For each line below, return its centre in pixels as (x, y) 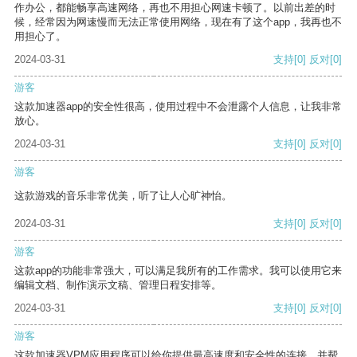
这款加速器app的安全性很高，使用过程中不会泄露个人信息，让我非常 (178, 107)
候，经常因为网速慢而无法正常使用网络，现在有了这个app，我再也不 (178, 22)
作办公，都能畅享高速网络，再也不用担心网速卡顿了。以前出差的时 (175, 8)
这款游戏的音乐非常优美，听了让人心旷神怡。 (123, 196)
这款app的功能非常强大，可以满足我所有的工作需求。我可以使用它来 (178, 271)
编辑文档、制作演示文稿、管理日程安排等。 (118, 285)
